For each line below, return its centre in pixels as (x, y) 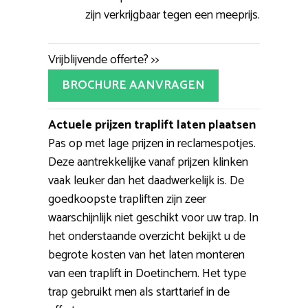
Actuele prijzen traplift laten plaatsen (152, 125)
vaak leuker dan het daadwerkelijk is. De (146, 180)
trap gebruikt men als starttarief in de (139, 292)
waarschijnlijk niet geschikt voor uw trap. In (153, 218)
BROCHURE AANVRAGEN (133, 85)
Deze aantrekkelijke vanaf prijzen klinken (148, 162)
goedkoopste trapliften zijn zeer (127, 199)
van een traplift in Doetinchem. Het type (147, 273)
